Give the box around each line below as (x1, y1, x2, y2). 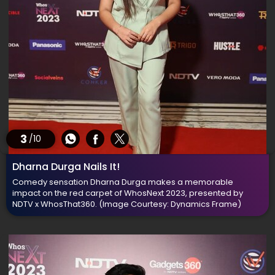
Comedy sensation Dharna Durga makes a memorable (12, 176, 233, 188)
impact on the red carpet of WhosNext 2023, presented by (12, 187, 243, 199)
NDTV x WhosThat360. (12, 198, 99, 210)
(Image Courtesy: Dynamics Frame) (99, 198, 241, 210)
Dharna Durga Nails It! (12, 160, 120, 174)
